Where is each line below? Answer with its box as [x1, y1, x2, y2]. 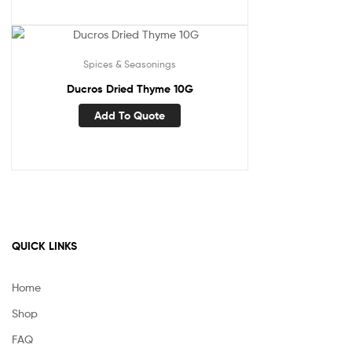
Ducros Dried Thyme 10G [66, 82, 193, 97]
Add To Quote [94, 108, 165, 123]
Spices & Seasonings [83, 58, 176, 71]
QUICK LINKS [12, 238, 77, 253]
